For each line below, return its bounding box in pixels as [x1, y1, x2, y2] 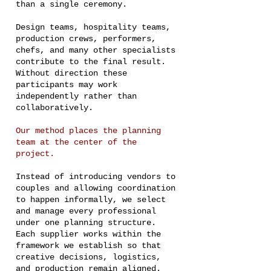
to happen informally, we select [16, 195, 166, 204]
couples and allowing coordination [16, 183, 175, 193]
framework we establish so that [16, 241, 161, 250]
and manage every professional [16, 206, 156, 216]
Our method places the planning [16, 126, 161, 135]
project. [16, 149, 54, 158]
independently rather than [16, 91, 137, 101]
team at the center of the [16, 137, 137, 147]
